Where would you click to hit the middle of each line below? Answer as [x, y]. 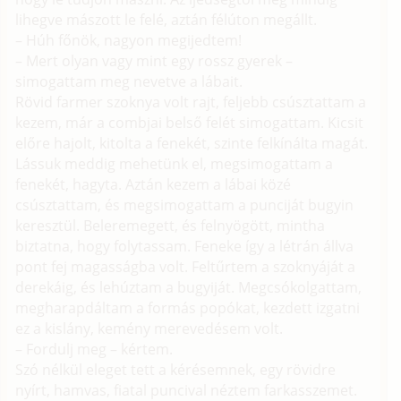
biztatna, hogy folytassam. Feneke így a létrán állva [185, 246]
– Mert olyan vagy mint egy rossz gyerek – [154, 60]
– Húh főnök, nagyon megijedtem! [129, 40]
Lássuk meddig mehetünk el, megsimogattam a [175, 163]
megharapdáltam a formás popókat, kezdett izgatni [188, 307]
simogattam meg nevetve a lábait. [129, 81]
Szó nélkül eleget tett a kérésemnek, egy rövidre [176, 369]
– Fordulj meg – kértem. [94, 349]
